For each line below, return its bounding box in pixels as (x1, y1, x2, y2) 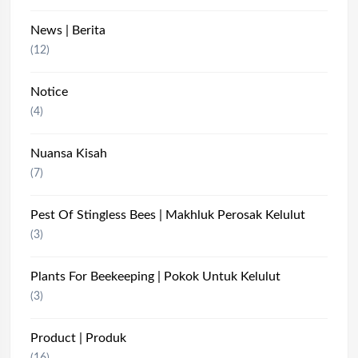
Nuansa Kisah (30, 147, 107, 160)
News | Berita (30, 24, 105, 37)
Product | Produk (30, 332, 126, 344)
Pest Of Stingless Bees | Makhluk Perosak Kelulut (30, 209, 305, 221)
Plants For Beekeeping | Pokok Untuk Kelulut (30, 270, 280, 283)
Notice (30, 86, 68, 98)
